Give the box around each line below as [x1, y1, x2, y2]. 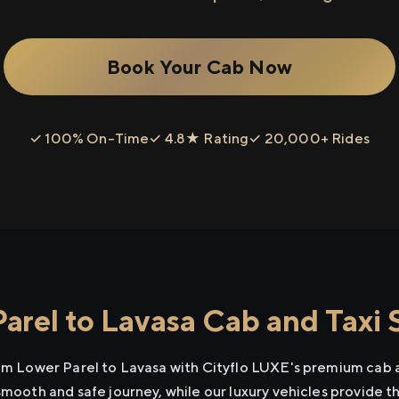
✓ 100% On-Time [29, 130, 150, 147]
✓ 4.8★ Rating [149, 130, 249, 147]
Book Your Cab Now [107, 54, 292, 78]
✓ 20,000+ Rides [248, 130, 370, 147]
